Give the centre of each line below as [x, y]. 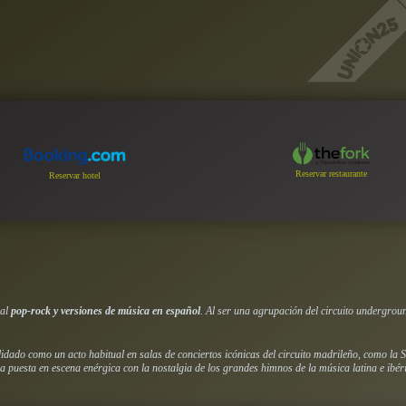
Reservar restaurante [331, 174]
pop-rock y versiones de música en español [106, 310]
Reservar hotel [75, 176]
